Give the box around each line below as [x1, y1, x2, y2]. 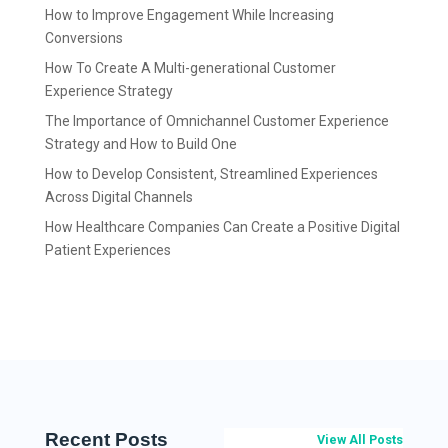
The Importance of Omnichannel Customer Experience [44, 112, 389, 129]
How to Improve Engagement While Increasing [44, 6, 334, 23]
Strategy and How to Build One [44, 135, 237, 152]
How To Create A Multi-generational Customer [44, 59, 336, 76]
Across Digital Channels [44, 188, 193, 205]
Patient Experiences [44, 241, 171, 258]
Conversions [44, 29, 123, 46]
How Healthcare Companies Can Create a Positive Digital [44, 218, 400, 235]
